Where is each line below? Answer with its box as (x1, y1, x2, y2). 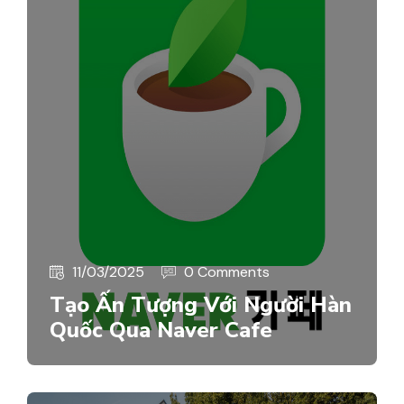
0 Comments (184, 262, 270, 281)
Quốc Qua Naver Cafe (50, 315, 272, 344)
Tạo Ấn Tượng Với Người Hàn (50, 289, 352, 319)
